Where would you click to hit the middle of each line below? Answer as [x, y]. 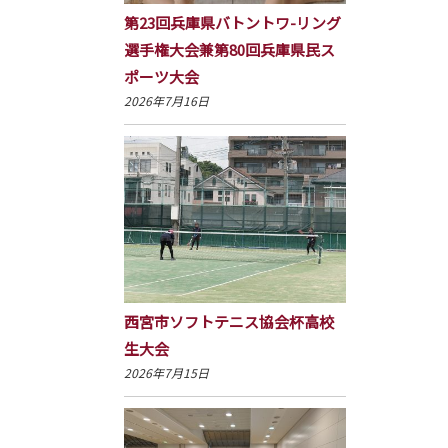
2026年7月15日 [166, 372]
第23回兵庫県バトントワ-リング [232, 22]
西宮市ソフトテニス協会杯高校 [228, 321]
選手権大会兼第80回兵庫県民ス [229, 49]
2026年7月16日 [166, 100]
